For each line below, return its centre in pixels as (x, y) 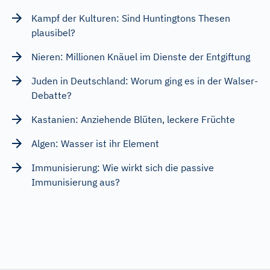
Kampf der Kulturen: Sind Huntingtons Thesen (131, 18)
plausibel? (53, 32)
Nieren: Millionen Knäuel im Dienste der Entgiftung (141, 56)
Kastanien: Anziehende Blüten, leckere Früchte (133, 119)
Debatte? (52, 95)
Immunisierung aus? (76, 182)
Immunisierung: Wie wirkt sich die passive (123, 167)
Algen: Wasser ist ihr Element (95, 143)
